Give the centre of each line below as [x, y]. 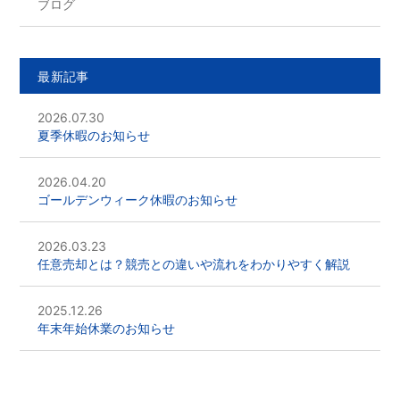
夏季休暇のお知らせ [94, 136]
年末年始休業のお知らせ [107, 329]
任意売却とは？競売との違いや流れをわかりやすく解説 [194, 264]
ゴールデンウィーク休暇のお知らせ [138, 200]
